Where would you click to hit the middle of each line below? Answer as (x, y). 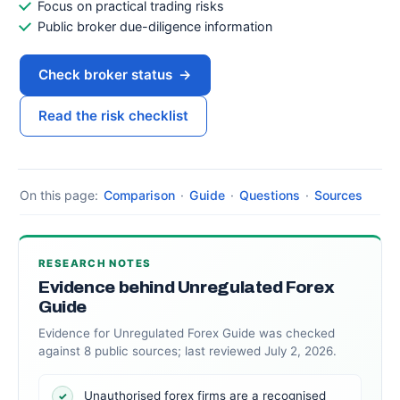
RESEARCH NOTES (95, 263)
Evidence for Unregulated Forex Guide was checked (187, 333)
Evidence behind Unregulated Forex (187, 287)
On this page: (59, 195)
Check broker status (105, 75)
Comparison (139, 195)
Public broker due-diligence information (155, 26)
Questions (270, 195)
